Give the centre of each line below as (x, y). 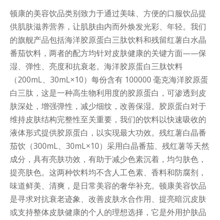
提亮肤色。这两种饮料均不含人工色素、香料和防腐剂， (108, 173)
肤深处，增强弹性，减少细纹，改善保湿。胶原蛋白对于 (108, 106)
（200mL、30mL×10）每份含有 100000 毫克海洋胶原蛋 (109, 80)
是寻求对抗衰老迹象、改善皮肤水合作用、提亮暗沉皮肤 (108, 199)
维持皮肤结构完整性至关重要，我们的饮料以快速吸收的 (108, 120)
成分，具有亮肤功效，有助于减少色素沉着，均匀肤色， (108, 159)
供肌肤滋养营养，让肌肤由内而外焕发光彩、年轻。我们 (108, 27)
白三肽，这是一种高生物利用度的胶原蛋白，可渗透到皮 (108, 93)
